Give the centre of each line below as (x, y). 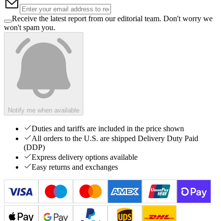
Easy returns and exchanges (75, 167)
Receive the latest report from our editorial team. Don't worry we (112, 18)
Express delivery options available (85, 157)
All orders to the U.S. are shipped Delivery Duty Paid (115, 138)
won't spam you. (30, 27)
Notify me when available (44, 110)
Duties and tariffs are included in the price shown (108, 128)
